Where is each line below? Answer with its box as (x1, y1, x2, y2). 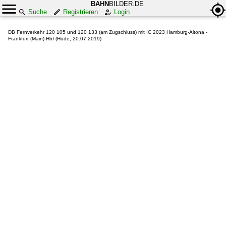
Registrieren (63, 8, 98, 16)
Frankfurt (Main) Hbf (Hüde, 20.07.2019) (8, 36, 101, 41)
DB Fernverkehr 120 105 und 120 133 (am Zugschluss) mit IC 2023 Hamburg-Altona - (8, 29, 207, 35)
